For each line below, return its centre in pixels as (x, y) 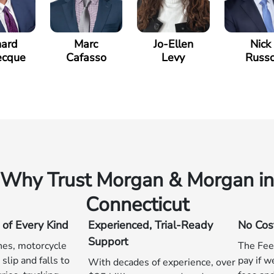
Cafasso (86, 57)
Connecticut (137, 205)
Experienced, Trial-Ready (150, 225)
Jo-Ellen (173, 44)
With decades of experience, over (162, 262)
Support (108, 242)
